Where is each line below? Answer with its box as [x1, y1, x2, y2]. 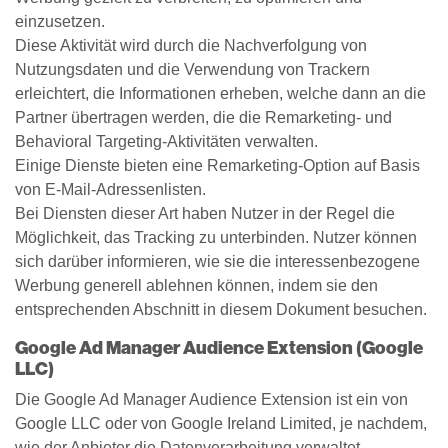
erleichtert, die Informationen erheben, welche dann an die [15, 85, 426, 102]
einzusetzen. [15, 13, 105, 30]
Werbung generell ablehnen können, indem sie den [15, 277, 378, 294]
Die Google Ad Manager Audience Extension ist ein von [15, 391, 408, 408]
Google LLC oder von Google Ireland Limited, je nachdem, [15, 415, 427, 432]
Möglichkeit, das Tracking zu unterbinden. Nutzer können [15, 229, 417, 246]
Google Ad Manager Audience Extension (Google [15, 337, 423, 359]
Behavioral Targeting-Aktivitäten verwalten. [15, 133, 318, 150]
